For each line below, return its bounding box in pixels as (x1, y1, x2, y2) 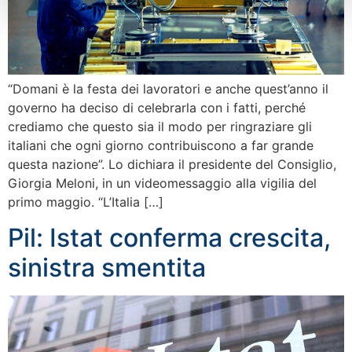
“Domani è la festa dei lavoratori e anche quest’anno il (8, 81, 328, 97)
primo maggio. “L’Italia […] (8, 194, 163, 211)
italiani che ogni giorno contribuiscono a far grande (8, 137, 313, 154)
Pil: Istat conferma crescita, (8, 222, 331, 253)
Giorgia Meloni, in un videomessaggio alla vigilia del (8, 175, 317, 192)
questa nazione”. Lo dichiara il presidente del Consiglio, (8, 156, 336, 173)
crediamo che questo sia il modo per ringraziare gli (8, 119, 312, 135)
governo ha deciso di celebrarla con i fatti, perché (8, 100, 306, 116)
